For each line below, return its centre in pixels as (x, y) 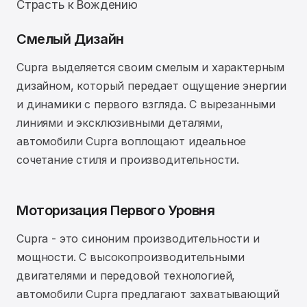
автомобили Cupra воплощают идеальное (132, 141)
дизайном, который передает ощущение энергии (152, 86)
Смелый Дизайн (70, 39)
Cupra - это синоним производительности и (138, 238)
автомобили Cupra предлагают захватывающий (148, 294)
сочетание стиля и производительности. (128, 160)
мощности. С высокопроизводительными (131, 257)
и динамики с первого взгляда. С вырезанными (146, 104)
